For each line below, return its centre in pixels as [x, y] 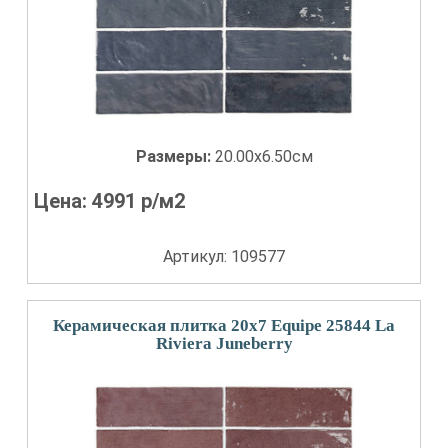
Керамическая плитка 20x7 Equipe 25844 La [224, 325]
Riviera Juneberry [224, 343]
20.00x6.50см [263, 156]
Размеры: [175, 156]
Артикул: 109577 [224, 256]
